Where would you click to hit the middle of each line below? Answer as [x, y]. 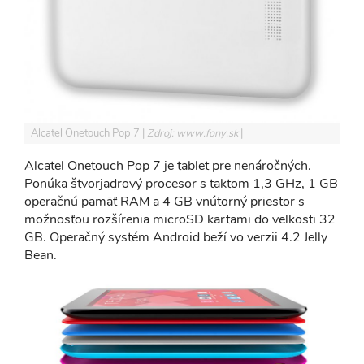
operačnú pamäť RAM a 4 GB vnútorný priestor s [165, 201]
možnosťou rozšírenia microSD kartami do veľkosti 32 [180, 219]
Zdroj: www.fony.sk [194, 133]
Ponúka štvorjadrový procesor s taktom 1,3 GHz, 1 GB [181, 183]
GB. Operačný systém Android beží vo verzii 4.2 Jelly [176, 237]
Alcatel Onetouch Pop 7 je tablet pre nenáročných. [168, 165]
